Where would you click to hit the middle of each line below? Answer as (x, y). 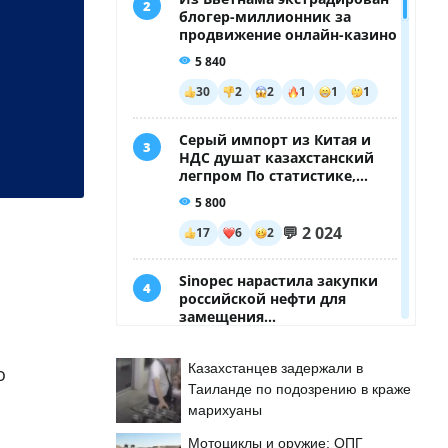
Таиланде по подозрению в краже (299, 389)
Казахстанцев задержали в (275, 368)
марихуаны (225, 410)
